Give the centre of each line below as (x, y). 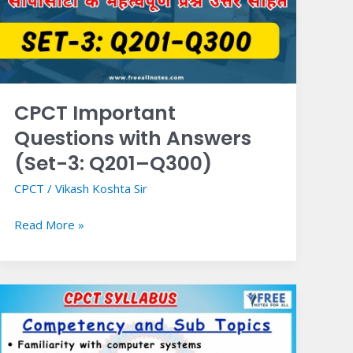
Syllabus (35, 312)
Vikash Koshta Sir (102, 189)
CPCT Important (95, 113)
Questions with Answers (133, 139)
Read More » (50, 224)
